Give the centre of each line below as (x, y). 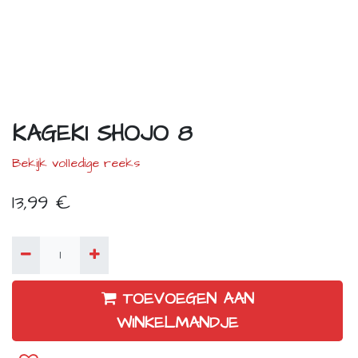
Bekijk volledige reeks (76, 163)
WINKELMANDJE (177, 322)
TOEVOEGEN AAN (188, 298)
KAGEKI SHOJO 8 (102, 134)
